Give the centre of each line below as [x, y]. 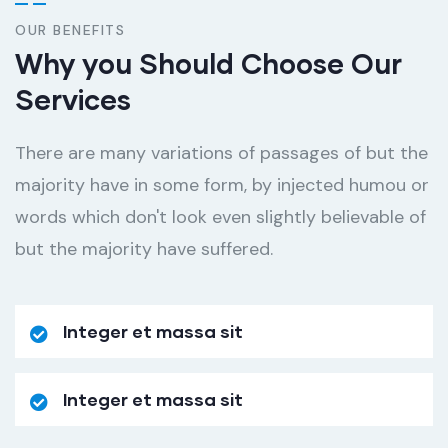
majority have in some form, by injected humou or [222, 185]
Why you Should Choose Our [208, 63]
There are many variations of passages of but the [221, 153]
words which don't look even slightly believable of [220, 217]
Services [73, 99]
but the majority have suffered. [144, 249]
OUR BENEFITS [70, 30]
